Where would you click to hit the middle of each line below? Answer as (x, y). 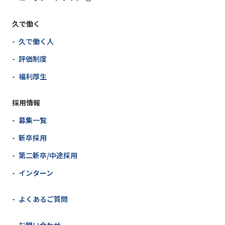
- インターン (33, 173)
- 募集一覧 (29, 120)
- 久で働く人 (33, 41)
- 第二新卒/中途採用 (45, 155)
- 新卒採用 (29, 138)
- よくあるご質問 (40, 199)
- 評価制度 (29, 59)
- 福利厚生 (29, 77)
